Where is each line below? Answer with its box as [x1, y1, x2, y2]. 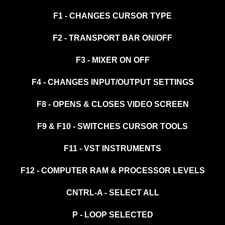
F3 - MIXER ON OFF [75, 56, 150, 65]
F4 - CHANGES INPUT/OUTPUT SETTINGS [31, 78, 194, 87]
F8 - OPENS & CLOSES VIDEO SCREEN [36, 100, 189, 109]
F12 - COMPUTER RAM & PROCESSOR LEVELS [20, 166, 205, 175]
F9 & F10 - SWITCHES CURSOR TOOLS [37, 122, 188, 131]
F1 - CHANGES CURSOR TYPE [53, 12, 172, 21]
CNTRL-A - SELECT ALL [66, 188, 159, 197]
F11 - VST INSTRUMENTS [64, 144, 161, 153]
